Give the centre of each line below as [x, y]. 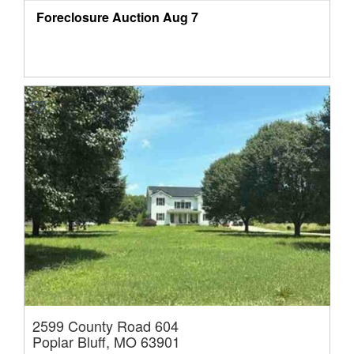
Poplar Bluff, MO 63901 [106, 342]
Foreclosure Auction [98, 17]
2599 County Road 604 [105, 326]
